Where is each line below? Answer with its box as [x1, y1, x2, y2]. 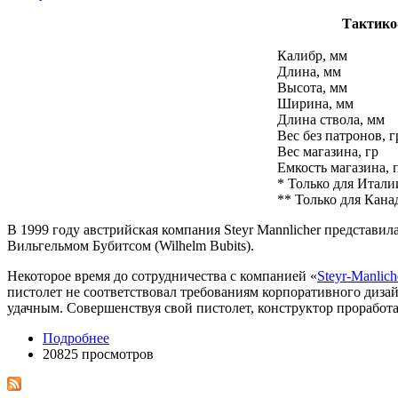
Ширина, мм [277, 95, 354, 111]
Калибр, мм [277, 47, 347, 63]
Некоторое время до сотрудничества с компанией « [7, 267, 317, 283]
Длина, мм [277, 63, 341, 79]
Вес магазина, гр [277, 143, 378, 159]
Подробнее [43, 330, 109, 346]
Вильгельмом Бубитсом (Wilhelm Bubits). [7, 237, 254, 253]
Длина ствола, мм [277, 111, 385, 127]
